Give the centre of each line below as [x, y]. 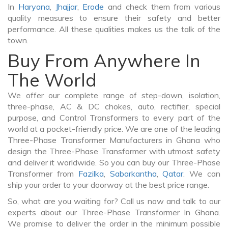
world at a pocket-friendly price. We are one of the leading [114, 129]
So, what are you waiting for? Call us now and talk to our [114, 201]
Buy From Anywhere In [104, 61]
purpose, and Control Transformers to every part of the [114, 118]
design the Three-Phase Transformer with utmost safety [114, 151]
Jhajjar [66, 7]
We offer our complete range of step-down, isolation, [114, 95]
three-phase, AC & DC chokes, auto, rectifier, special [114, 107]
